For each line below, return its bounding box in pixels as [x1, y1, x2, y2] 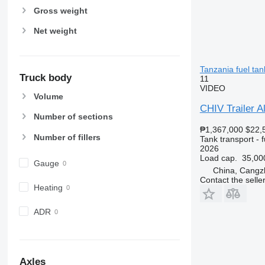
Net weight [33, 25, 77, 35]
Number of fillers [33, 132, 101, 142]
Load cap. [199, 153, 237, 163]
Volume [33, 92, 63, 102]
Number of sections [33, 112, 113, 122]
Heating [33, 182, 63, 192]
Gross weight [33, 5, 88, 15]
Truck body [19, 72, 72, 84]
